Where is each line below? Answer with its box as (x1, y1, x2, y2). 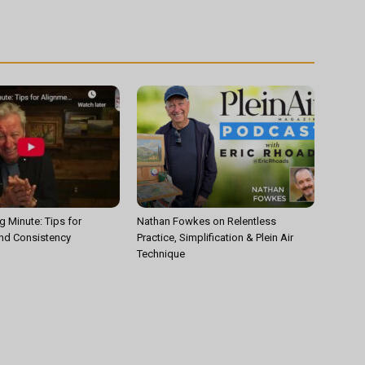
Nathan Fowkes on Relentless (137, 215, 276, 228)
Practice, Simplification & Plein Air (137, 231, 293, 244)
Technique (137, 248, 185, 261)
